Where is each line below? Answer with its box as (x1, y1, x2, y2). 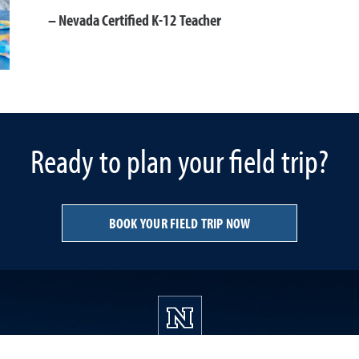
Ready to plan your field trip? (30, 139, 329, 183)
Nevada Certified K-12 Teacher (58, 9, 221, 30)
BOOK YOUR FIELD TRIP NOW (108, 213, 251, 232)
